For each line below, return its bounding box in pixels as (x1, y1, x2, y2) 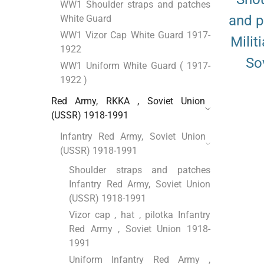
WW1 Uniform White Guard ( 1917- (60, 60, 210, 72)
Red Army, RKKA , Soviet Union (51, 95, 206, 107)
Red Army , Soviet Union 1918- (69, 223, 210, 235)
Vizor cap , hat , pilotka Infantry (69, 209, 210, 221)
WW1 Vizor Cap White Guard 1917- (60, 29, 210, 41)
